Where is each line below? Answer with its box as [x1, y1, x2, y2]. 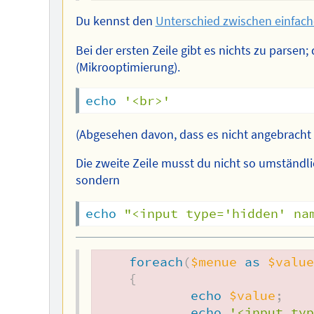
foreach [129, 254, 184, 271]
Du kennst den [75, 13, 156, 29]
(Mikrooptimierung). [75, 59, 180, 75]
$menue [191, 254, 238, 271]
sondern [75, 172, 120, 189]
